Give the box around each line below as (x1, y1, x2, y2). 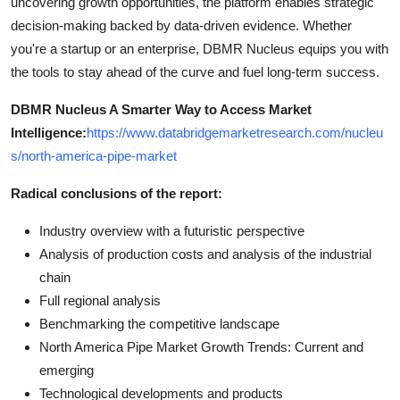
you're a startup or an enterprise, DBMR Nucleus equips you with (11, 40, 388, 56)
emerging (39, 362, 94, 378)
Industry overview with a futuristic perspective (39, 222, 304, 238)
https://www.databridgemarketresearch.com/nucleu (87, 124, 383, 140)
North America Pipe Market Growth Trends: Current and (39, 338, 363, 354)
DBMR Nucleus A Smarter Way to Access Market (11, 101, 312, 117)
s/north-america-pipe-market (11, 147, 177, 163)
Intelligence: (11, 124, 87, 140)
